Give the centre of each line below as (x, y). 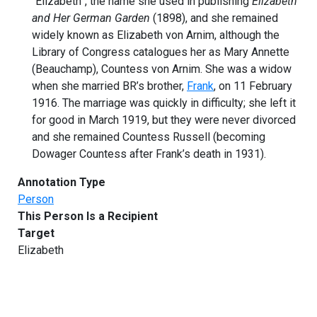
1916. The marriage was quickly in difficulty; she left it (164, 103)
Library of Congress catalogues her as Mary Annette (161, 52)
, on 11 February (253, 86)
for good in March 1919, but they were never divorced (164, 120)
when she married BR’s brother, (109, 86)
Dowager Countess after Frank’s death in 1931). (149, 154)
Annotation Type (62, 182)
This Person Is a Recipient (88, 216)
